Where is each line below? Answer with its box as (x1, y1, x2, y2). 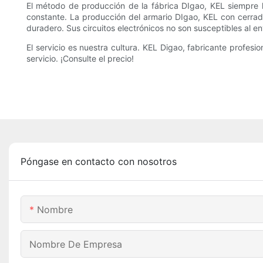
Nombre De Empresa (29, 238, 122, 251)
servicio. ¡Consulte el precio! (26, 53, 134, 64)
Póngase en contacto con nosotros (21, 156, 177, 168)
